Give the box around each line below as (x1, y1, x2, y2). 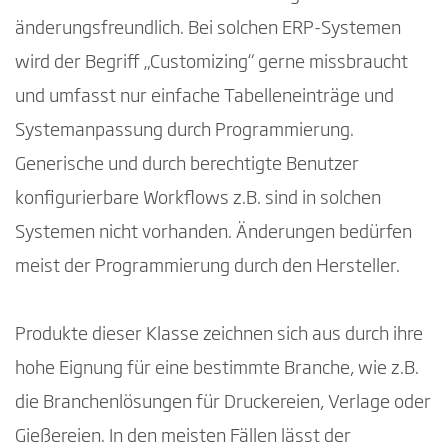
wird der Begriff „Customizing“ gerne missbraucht (15, 53, 408, 72)
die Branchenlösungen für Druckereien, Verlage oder (15, 393, 431, 412)
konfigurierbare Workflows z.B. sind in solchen (15, 189, 381, 208)
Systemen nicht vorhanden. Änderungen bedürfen (15, 223, 412, 242)
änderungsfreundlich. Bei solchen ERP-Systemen (15, 19, 401, 38)
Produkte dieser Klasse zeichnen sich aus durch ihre (15, 325, 423, 344)
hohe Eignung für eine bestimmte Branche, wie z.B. (15, 359, 419, 378)
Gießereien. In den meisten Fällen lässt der (15, 427, 351, 446)
